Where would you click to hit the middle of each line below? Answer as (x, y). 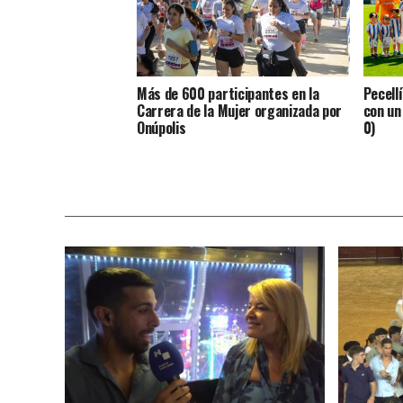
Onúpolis (161, 128)
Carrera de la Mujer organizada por (240, 111)
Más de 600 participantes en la (228, 94)
